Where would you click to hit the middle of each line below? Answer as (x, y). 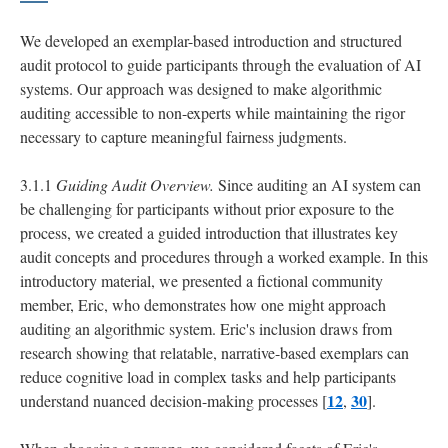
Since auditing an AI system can (317, 185)
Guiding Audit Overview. (135, 185)
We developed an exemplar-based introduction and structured (211, 41)
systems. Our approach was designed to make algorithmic (201, 89)
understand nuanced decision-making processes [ (173, 401)
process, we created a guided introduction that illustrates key (209, 233)
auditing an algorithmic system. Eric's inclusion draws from (206, 329)
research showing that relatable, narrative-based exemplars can (214, 353)
